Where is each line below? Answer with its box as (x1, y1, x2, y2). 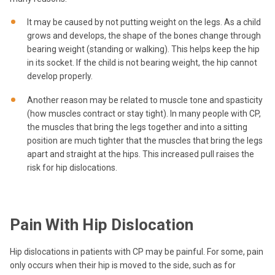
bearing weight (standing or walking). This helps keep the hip (27, 44, 260, 54)
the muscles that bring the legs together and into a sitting (27, 122, 247, 133)
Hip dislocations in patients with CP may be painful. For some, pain (10, 246, 263, 257)
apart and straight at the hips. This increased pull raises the (27, 149, 254, 160)
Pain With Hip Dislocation (10, 215, 193, 234)
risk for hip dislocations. (27, 163, 117, 173)
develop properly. (27, 71, 93, 81)
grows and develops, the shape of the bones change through (27, 30, 261, 41)
